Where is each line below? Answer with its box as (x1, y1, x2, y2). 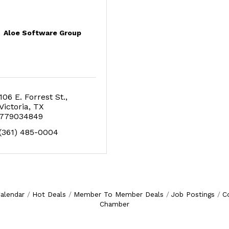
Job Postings (171, 190, 215, 198)
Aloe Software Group (3, 29, 81, 37)
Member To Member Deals (73, 190, 164, 198)
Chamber (100, 200, 129, 208)
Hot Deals (32, 190, 66, 198)
